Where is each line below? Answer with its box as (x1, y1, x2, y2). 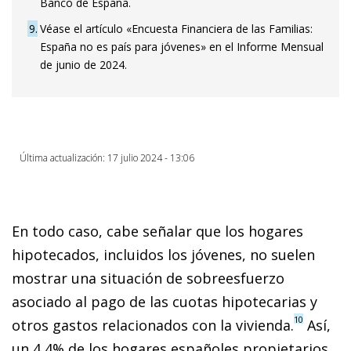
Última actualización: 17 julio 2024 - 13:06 (20, 150, 194, 165)
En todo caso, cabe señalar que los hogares (12, 221, 303, 241)
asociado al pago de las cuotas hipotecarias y (12, 291, 317, 311)
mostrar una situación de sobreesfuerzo (12, 268, 284, 288)
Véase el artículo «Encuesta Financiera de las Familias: (40, 20, 313, 36)
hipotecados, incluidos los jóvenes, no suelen (12, 244, 315, 264)
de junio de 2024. (40, 56, 127, 72)
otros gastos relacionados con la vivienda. (12, 315, 294, 335)
